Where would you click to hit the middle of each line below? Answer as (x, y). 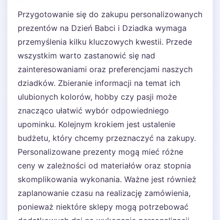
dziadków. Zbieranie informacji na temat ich (99, 83)
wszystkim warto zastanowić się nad (86, 55)
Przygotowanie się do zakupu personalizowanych (110, 14)
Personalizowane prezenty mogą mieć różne (100, 152)
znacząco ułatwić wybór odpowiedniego (93, 110)
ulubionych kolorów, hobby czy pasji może (97, 97)
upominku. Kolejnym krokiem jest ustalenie (96, 124)
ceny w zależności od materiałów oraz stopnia (104, 165)
